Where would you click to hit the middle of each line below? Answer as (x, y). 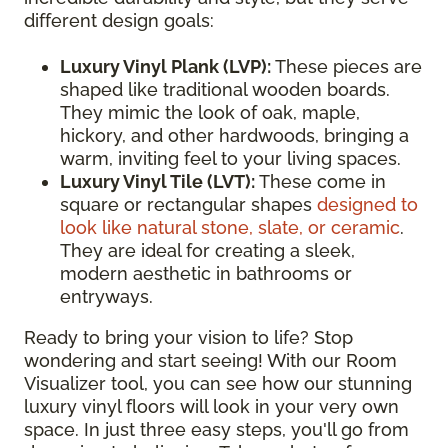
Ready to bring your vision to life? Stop (188, 337)
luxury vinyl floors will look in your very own (211, 406)
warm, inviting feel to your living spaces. (230, 158)
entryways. (106, 296)
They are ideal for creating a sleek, (207, 250)
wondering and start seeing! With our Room (210, 360)
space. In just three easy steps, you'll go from (216, 429)
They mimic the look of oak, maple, (210, 112)
